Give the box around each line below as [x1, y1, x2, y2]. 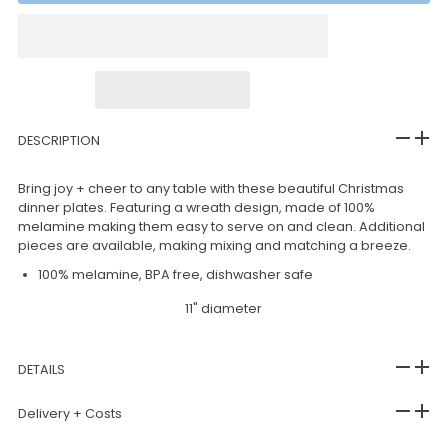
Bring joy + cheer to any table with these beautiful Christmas [17, 179, 404, 197]
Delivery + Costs [17, 405, 122, 423]
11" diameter [185, 299, 263, 317]
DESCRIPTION [17, 132, 100, 150]
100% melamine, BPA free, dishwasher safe [37, 265, 313, 283]
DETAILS [17, 361, 65, 379]
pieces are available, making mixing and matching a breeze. [17, 236, 411, 254]
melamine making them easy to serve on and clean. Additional [17, 217, 425, 235]
